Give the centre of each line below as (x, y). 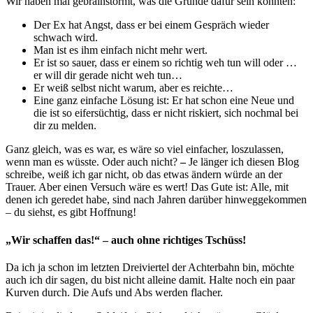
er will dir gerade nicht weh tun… (108, 75)
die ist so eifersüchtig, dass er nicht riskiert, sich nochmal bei (166, 113)
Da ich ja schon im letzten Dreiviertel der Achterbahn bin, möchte (150, 267)
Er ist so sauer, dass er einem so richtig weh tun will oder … (165, 63)
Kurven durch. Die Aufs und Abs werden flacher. (114, 292)
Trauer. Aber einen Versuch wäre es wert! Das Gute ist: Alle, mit (147, 187)
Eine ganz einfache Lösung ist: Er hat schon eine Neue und (164, 101)
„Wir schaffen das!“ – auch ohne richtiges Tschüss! (126, 240)
